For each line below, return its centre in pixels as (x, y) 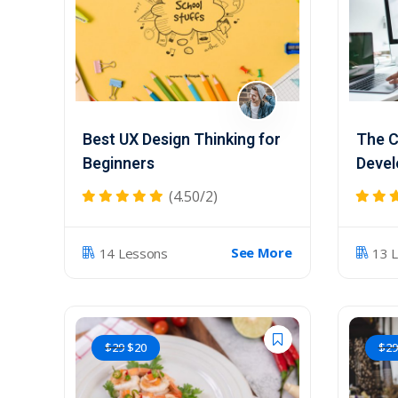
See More (261, 252)
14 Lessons (133, 253)
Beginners (119, 164)
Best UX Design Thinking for (182, 140)
